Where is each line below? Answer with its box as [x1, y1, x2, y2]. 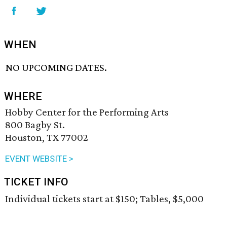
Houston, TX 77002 [5, 131, 88, 144]
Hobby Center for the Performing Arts [5, 106, 169, 119]
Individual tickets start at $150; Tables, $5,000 [5, 193, 204, 205]
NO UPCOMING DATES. [6, 61, 107, 74]
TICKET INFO [4, 176, 68, 188]
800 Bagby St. [5, 119, 65, 131]
